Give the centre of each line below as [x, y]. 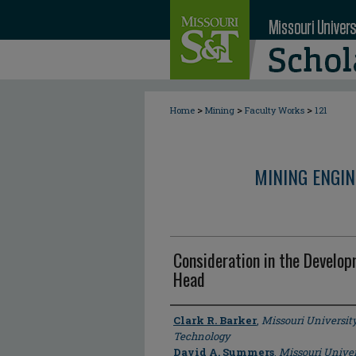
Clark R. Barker [215, 320]
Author [190, 319]
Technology [202, 336]
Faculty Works [275, 110]
